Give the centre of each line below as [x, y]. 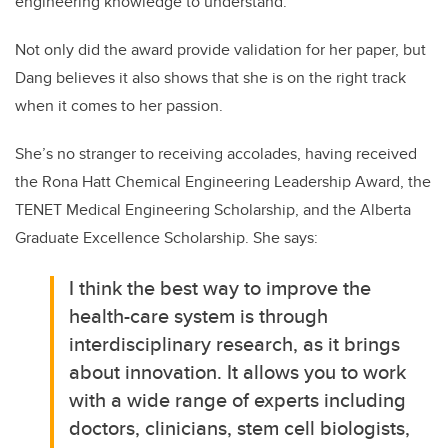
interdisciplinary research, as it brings [235, 344]
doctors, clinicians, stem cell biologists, [240, 428]
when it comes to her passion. [119, 106]
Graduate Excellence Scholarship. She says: [166, 238]
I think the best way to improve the [220, 288]
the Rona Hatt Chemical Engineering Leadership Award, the [223, 182]
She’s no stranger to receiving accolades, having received [216, 154]
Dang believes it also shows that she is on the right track [210, 78]
